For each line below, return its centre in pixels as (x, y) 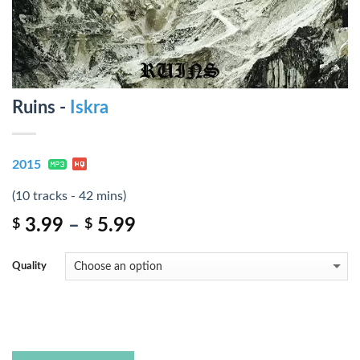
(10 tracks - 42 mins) (69, 196)
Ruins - (41, 108)
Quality (29, 266)
